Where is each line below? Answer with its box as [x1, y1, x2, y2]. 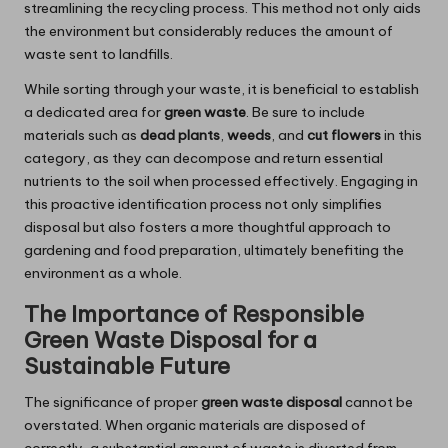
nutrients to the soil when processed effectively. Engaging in [24, 172, 418, 191]
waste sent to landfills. [24, 45, 173, 64]
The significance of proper [24, 393, 201, 412]
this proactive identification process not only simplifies [24, 195, 382, 214]
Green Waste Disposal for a [24, 326, 317, 355]
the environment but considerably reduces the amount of [24, 22, 393, 41]
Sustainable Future [24, 352, 230, 381]
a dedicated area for [24, 103, 164, 122]
